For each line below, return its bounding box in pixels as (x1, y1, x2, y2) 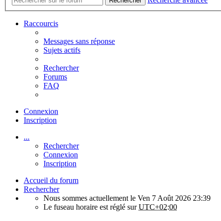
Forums (43, 73, 67, 81)
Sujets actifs (43, 46, 80, 55)
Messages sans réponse (43, 37, 115, 46)
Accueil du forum (24, 176, 78, 185)
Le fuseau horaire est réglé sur (43, 203, 139, 212)
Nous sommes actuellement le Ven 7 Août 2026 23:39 (43, 194, 211, 203)
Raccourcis (24, 19, 58, 28)
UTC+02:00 (139, 203, 177, 212)
